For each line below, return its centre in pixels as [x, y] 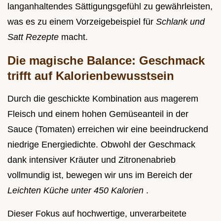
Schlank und [180, 22]
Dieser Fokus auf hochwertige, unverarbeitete [97, 214]
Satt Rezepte [34, 37]
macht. [74, 37]
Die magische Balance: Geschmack [106, 61]
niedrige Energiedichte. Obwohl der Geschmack [101, 145]
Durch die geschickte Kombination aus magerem [103, 99]
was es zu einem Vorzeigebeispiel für [82, 22]
